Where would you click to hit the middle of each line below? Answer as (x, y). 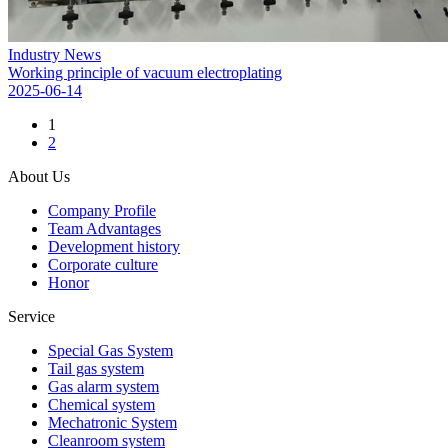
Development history (114, 246)
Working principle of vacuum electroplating (145, 72)
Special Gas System (110, 350)
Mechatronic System (112, 422)
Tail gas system (96, 368)
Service (31, 316)
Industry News (54, 54)
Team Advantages (104, 228)
